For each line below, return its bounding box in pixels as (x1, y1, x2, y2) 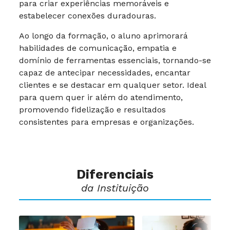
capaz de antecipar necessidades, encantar (19, 68, 190, 78)
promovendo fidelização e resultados (19, 105, 166, 114)
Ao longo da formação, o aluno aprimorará (19, 31, 188, 41)
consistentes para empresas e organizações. (19, 117, 194, 127)
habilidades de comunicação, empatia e (19, 43, 177, 53)
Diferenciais (76, 167, 154, 182)
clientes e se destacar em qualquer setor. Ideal (19, 80, 206, 90)
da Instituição (81, 182, 149, 194)
